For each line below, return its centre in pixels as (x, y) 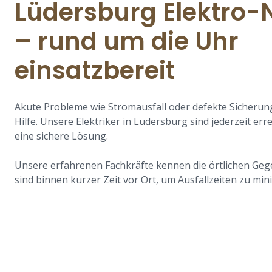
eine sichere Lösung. (61, 136)
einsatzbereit (95, 70)
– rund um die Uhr (127, 41)
